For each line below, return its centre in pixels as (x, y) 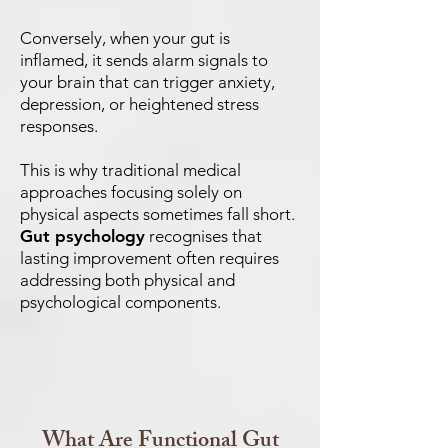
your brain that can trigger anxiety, (147, 82)
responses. (59, 126)
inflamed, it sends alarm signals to (144, 60)
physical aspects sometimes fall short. (157, 214)
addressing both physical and (127, 280)
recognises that (203, 236)
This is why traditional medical (130, 170)
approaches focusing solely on (131, 192)
